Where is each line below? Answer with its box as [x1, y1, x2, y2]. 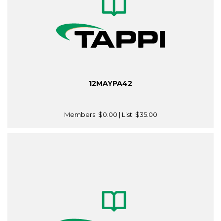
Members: [64, 110, 98, 119]
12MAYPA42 [89, 79, 132, 88]
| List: [117, 110, 135, 119]
